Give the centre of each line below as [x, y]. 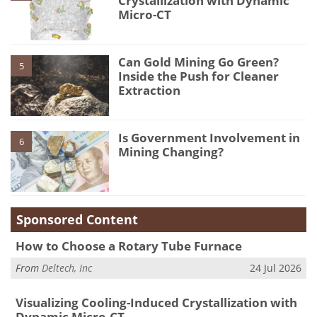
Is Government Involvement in [209, 138]
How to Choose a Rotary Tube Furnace [128, 246]
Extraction [150, 91]
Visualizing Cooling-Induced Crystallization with [156, 303]
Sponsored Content [77, 219]
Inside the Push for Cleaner [199, 76]
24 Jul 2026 [276, 268]
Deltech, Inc [67, 268]
